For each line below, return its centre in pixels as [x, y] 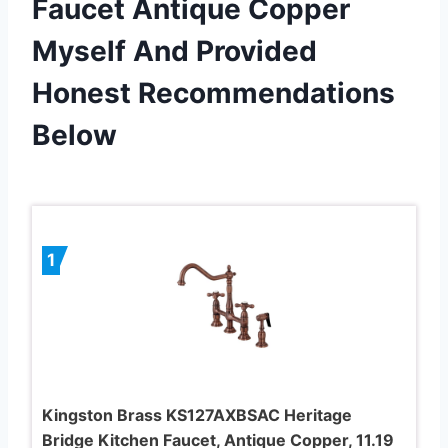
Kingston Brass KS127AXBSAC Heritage [197, 414]
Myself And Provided [174, 50]
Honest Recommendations [213, 92]
